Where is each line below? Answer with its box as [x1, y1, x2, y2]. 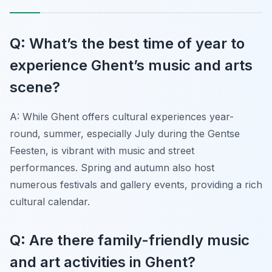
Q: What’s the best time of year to [10, 34, 245, 52]
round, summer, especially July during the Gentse [10, 127, 240, 140]
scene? [10, 78, 60, 96]
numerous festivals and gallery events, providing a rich [10, 178, 262, 191]
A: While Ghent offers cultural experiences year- [10, 110, 234, 123]
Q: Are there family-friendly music [10, 231, 250, 249]
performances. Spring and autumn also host [10, 161, 214, 174]
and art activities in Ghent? [10, 253, 195, 271]
